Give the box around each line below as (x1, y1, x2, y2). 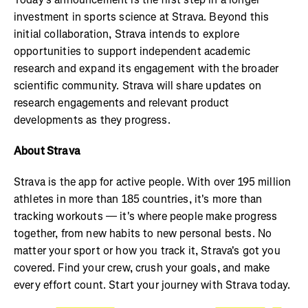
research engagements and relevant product (14, 96, 230, 111)
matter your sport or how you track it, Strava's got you (14, 243, 280, 258)
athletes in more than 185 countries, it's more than (14, 192, 263, 207)
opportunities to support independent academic (14, 44, 251, 59)
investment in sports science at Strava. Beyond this (14, 10, 269, 25)
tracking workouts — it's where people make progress (14, 209, 278, 224)
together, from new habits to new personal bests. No (14, 226, 272, 241)
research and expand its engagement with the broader (14, 61, 279, 76)
